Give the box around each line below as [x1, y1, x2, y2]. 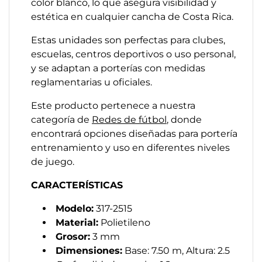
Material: [56, 217, 98, 228]
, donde [167, 114, 202, 125]
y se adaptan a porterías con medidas [31, 63, 205, 74]
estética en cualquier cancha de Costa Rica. [31, 11, 233, 22]
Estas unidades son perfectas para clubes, [31, 35, 225, 46]
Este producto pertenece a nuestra [31, 100, 195, 111]
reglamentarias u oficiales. [31, 77, 152, 88]
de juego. [31, 156, 74, 167]
